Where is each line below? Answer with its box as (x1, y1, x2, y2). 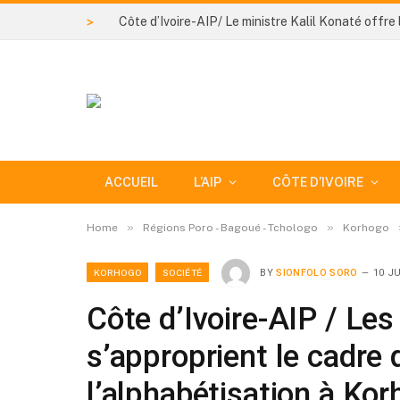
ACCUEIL (104, 175, 158, 189)
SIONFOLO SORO (276, 266, 358, 279)
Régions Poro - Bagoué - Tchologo (143, 221, 318, 234)
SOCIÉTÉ (162, 266, 203, 278)
